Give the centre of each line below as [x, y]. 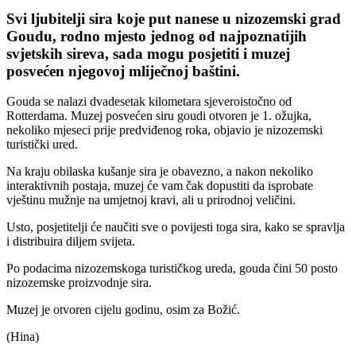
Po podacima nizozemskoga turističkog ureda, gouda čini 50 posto [172, 269]
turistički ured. [42, 145]
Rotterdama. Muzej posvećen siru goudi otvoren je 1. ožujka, [159, 116]
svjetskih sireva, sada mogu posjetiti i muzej [148, 53]
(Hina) [23, 337]
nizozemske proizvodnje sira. [79, 283]
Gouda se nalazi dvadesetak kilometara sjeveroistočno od [149, 102]
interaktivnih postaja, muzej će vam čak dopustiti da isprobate [160, 186]
